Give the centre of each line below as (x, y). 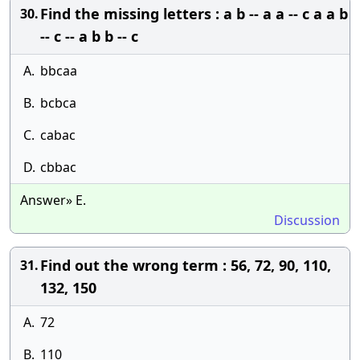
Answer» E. (53, 200)
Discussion (307, 220)
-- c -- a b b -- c (89, 36)
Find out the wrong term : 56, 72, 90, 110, (186, 265)
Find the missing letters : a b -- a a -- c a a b (194, 14)
